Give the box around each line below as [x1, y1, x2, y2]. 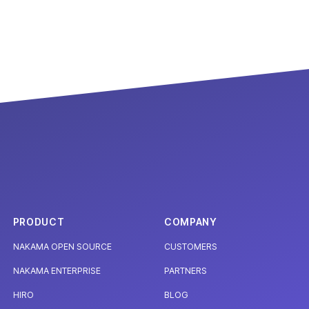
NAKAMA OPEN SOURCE [12, 241, 112, 252]
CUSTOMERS [163, 241, 217, 252]
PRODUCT [12, 216, 65, 228]
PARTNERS [163, 266, 207, 277]
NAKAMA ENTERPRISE [12, 266, 101, 277]
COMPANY [163, 216, 217, 228]
